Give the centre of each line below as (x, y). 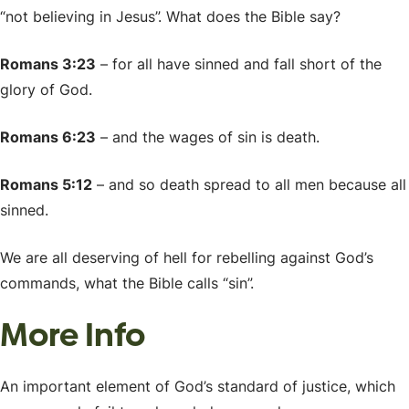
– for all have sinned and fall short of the (239, 63)
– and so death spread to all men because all (249, 184)
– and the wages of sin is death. (208, 136)
